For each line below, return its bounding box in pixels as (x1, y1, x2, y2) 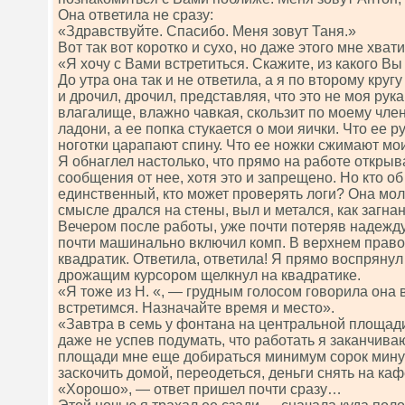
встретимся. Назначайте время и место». (58, 300, 334, 316)
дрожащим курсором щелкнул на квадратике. (58, 268, 361, 283)
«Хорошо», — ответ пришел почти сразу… (58, 381, 342, 397)
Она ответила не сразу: (58, 7, 213, 23)
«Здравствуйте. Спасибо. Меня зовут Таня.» (58, 24, 356, 39)
